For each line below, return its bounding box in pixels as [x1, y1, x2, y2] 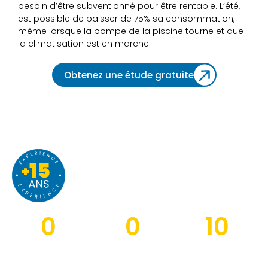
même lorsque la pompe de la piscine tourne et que [18, 25, 243, 38]
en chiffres [68, 164, 172, 191]
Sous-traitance [188, 242, 247, 254]
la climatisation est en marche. [18, 38, 151, 50]
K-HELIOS [65, 145, 156, 172]
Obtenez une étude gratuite [63, 69, 194, 82]
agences [115, 242, 151, 254]
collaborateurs [19, 242, 78, 254]
